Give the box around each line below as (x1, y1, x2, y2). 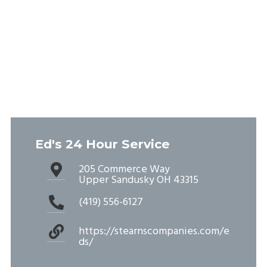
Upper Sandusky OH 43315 (79, 172, 199, 190)
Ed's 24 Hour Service (35, 136, 170, 152)
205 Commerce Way (79, 161, 170, 179)
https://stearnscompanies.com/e (79, 223, 230, 241)
